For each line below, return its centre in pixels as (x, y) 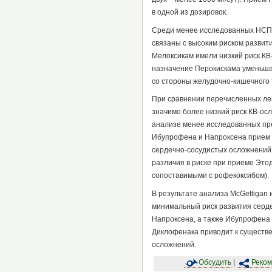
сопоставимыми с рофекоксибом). (210, 176)
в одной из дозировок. (189, 12)
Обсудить (215, 263)
